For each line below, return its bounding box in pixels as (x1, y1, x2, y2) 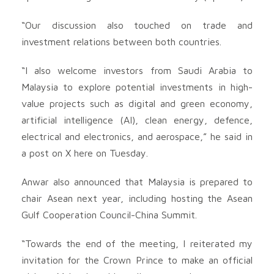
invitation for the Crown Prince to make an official (21, 254, 253, 265)
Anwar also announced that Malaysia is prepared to (21, 176, 253, 187)
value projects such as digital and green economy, (21, 97, 253, 109)
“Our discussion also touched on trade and (21, 19, 253, 31)
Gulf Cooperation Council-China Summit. (21, 209, 197, 220)
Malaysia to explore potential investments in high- (21, 81, 253, 92)
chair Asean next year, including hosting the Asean (21, 192, 253, 204)
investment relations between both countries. (21, 35, 221, 47)
